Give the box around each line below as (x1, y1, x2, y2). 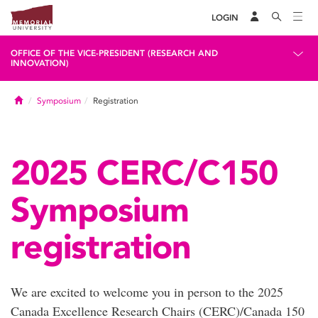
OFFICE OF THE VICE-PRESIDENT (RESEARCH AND (11, 48, 218, 58)
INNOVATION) (11, 58, 69, 68)
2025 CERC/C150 (11, 151, 278, 193)
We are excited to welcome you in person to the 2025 (11, 283, 283, 300)
